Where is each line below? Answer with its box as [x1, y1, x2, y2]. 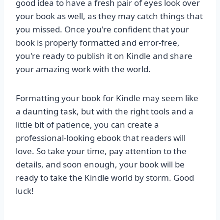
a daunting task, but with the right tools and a [16, 106, 193, 117]
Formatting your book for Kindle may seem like [16, 92, 198, 104]
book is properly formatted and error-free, [16, 37, 180, 49]
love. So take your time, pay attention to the [16, 145, 187, 157]
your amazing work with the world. [16, 63, 151, 75]
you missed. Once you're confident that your [16, 24, 189, 35]
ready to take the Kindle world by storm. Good [16, 172, 194, 184]
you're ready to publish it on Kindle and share [16, 50, 192, 62]
